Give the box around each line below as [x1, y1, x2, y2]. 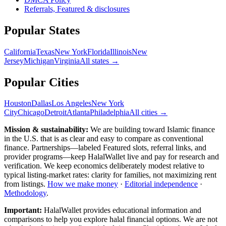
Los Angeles [51, 99, 91, 108]
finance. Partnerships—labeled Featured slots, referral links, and [4, 143, 206, 152]
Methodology [4, 189, 46, 198]
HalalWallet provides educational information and [42, 206, 201, 215]
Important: [4, 206, 42, 215]
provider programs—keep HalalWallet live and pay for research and [4, 152, 219, 161]
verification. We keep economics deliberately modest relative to [4, 161, 204, 171]
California [4, 47, 36, 56]
